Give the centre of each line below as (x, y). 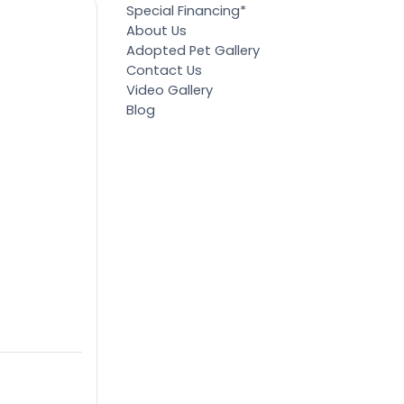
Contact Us (165, 71)
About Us (157, 31)
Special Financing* (187, 11)
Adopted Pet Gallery (193, 51)
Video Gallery (170, 91)
